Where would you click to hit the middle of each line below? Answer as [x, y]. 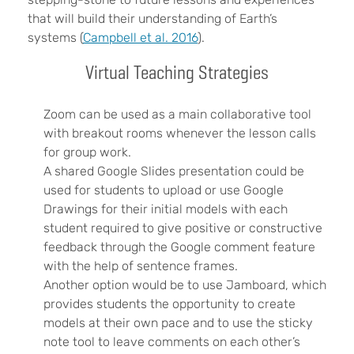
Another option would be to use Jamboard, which [185, 284]
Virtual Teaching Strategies [177, 72]
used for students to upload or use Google [164, 190]
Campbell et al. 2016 [140, 37]
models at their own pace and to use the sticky [178, 322]
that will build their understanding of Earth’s [153, 18]
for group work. [89, 152]
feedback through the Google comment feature [179, 247]
